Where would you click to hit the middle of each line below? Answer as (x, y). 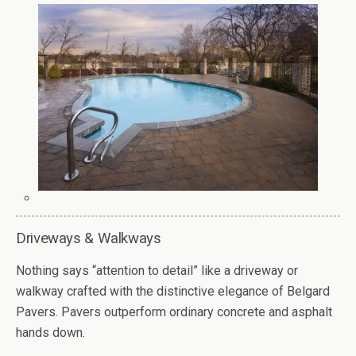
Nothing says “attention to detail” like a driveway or (157, 270)
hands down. (50, 332)
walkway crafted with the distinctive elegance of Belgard (173, 291)
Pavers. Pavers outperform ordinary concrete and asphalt (174, 311)
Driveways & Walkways (89, 238)
